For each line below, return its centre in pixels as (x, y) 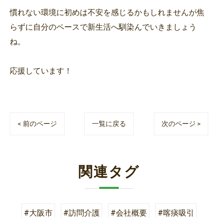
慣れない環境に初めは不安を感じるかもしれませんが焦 (107, 12)
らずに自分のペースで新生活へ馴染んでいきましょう (103, 27)
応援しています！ (41, 71)
